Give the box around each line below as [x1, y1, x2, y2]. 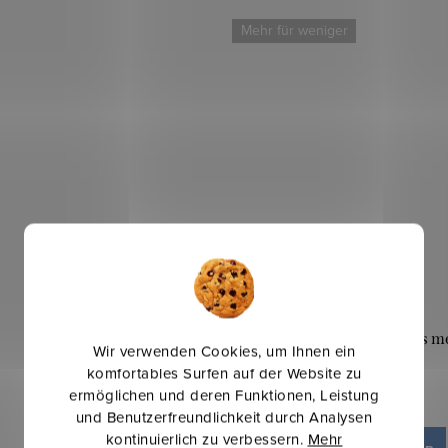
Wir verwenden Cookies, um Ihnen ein [92, 340, 356, 362]
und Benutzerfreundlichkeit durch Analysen [75, 406, 373, 428]
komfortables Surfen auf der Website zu [86, 362, 362, 384]
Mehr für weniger [240, 20, 348, 41]
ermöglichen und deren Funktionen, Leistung [69, 384, 379, 406]
